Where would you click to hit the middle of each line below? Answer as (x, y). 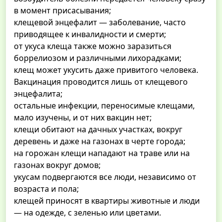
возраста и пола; (46, 189)
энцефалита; (38, 94)
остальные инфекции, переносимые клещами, (104, 106)
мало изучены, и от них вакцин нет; (83, 118)
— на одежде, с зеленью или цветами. (87, 213)
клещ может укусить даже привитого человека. (106, 70)
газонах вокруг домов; (57, 165)
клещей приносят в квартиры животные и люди (107, 201)
